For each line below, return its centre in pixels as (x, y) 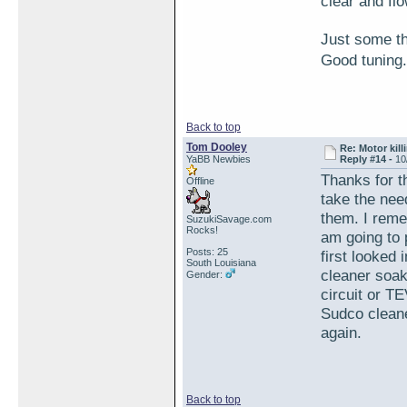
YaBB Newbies (218, 159)
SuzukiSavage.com (229, 219)
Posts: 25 (207, 252)
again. (341, 333)
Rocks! (202, 230)
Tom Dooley (217, 147)
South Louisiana (221, 263)
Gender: (206, 274)
